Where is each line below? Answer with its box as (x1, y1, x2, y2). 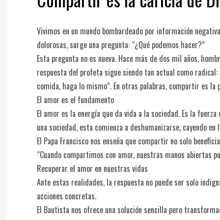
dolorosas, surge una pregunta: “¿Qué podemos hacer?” (37, 39, 205, 51)
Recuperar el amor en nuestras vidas (37, 163, 148, 175)
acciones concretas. (37, 190, 96, 202)
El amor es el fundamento (37, 94, 114, 106)
